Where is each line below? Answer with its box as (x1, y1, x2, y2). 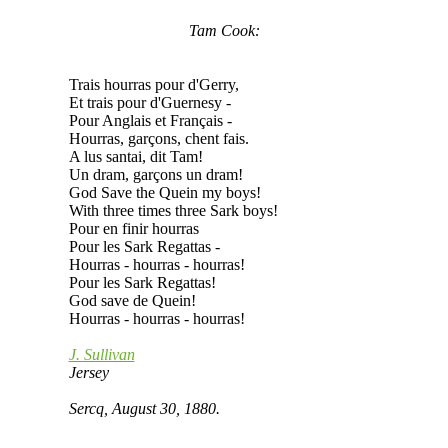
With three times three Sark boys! (68, 201, 278, 219)
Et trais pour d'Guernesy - (68, 93, 231, 111)
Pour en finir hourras (68, 219, 199, 237)
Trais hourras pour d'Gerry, (68, 75, 239, 93)
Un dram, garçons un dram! (68, 165, 243, 183)
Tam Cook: (188, 21, 260, 39)
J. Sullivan (68, 345, 135, 363)
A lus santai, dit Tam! (68, 147, 203, 165)
